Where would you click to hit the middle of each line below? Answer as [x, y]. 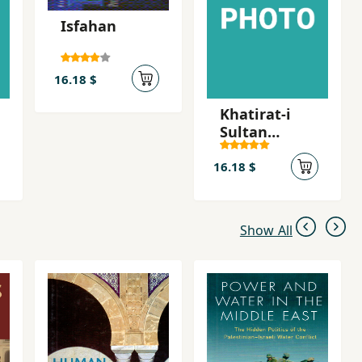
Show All [266, 230]
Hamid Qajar [266, 149]
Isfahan [88, 26]
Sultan [244, 131]
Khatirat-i [255, 114]
